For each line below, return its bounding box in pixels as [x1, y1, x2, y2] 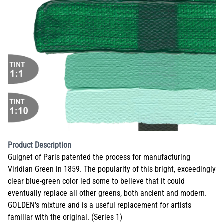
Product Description [8, 140, 71, 150]
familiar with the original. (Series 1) [8, 212, 122, 222]
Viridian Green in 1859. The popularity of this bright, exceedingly [8, 164, 216, 174]
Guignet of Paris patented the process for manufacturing [8, 152, 190, 162]
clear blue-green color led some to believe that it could [8, 176, 185, 186]
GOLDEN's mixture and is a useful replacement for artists [8, 200, 191, 210]
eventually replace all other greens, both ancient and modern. [8, 188, 207, 198]
